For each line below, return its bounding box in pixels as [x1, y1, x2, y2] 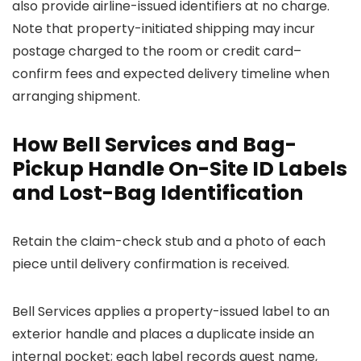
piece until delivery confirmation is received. [12, 255, 289, 273]
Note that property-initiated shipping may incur [12, 19, 315, 38]
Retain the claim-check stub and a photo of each [12, 232, 326, 251]
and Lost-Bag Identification [12, 179, 303, 207]
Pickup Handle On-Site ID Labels [12, 155, 347, 183]
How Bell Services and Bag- [12, 131, 297, 159]
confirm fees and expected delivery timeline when [12, 64, 330, 83]
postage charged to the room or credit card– [12, 42, 301, 60]
